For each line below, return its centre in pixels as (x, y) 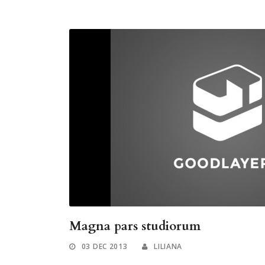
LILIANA (168, 247)
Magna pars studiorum (135, 227)
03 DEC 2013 (104, 247)
